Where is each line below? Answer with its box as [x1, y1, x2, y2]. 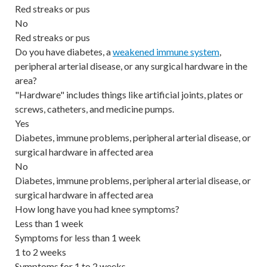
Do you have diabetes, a [15, 45, 113, 57]
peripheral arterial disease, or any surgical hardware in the [15, 60, 247, 72]
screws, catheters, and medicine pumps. [15, 103, 174, 114]
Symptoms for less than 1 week [15, 231, 141, 243]
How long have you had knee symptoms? [15, 203, 179, 215]
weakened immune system [113, 45, 219, 57]
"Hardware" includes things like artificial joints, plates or [15, 88, 243, 100]
